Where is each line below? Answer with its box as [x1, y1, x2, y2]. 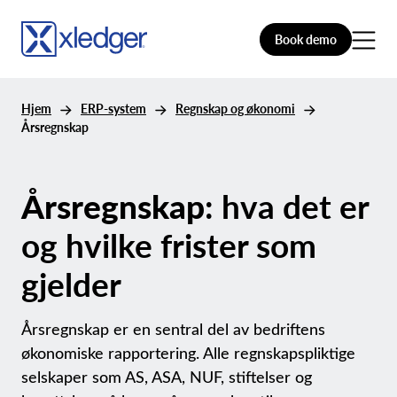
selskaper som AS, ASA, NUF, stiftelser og [21, 366, 312, 387]
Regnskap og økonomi [175, 100, 295, 117]
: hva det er [205, 183, 369, 229]
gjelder [21, 261, 121, 307]
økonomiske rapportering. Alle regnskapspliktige [21, 342, 355, 363]
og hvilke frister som [21, 222, 316, 268]
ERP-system [81, 100, 146, 117]
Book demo [275, 30, 337, 48]
